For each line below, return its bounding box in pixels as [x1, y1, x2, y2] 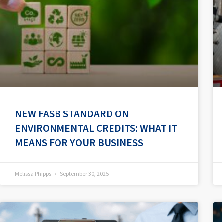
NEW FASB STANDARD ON [15, 107, 129, 121]
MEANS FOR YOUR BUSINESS [15, 136, 143, 150]
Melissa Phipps [15, 170, 52, 178]
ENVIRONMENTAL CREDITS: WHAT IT [15, 121, 177, 135]
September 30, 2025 [59, 170, 109, 178]
